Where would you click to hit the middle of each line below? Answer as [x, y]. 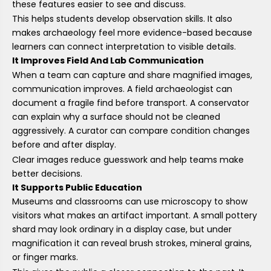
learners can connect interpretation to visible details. [124, 47]
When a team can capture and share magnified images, [132, 75]
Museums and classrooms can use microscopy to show [130, 202]
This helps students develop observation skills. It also [122, 19]
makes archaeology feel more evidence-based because [132, 33]
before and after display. [64, 145]
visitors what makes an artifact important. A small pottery [135, 216]
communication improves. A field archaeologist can [122, 89]
